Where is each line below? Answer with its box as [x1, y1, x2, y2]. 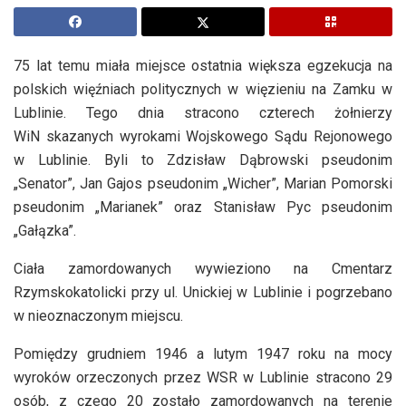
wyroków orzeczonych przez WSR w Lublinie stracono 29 [14, 368, 392, 386]
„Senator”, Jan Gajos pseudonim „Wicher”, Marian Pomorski [14, 174, 392, 192]
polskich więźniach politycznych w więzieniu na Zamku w [14, 80, 392, 98]
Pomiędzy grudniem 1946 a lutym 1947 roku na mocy [14, 344, 392, 362]
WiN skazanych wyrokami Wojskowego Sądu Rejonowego [14, 127, 392, 145]
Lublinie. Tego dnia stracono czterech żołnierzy [14, 103, 392, 121]
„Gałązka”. [14, 221, 80, 239]
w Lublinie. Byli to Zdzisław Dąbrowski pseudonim [14, 150, 392, 169]
